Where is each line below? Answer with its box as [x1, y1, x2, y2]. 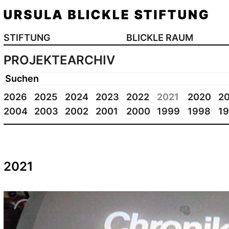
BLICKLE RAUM [126, 32, 193, 43]
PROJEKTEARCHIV [3, 52, 115, 67]
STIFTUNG [3, 32, 51, 43]
